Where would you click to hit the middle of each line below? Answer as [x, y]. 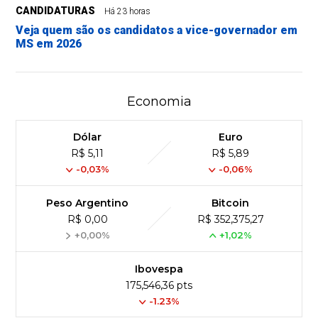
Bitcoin [231, 203]
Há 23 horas [128, 12]
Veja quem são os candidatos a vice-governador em [157, 31]
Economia [159, 102]
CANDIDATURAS [56, 11]
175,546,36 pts [159, 286]
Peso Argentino [88, 203]
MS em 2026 [49, 44]
